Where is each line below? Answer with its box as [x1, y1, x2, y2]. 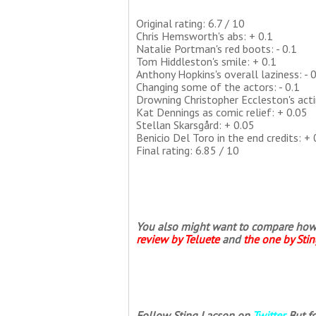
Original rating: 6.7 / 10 [136, 16, 245, 30]
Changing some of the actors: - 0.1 [136, 80, 300, 94]
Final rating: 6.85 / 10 [136, 143, 239, 157]
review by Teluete [136, 232, 219, 246]
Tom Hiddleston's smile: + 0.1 [136, 54, 276, 68]
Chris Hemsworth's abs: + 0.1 [136, 29, 273, 43]
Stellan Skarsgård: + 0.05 [136, 118, 255, 132]
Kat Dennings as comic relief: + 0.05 [136, 105, 308, 119]
